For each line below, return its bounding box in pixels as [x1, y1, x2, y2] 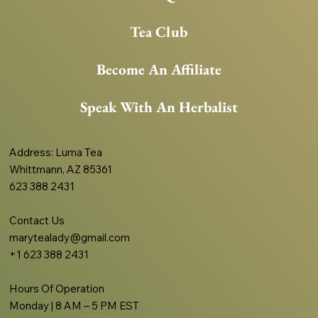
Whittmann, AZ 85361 [9, 163, 113, 177]
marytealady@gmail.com [9, 231, 133, 245]
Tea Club [130, 21, 188, 41]
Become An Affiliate [96, 59, 221, 79]
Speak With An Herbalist [79, 97, 238, 116]
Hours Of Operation [9, 282, 105, 296]
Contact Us [9, 214, 65, 228]
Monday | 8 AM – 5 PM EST [9, 299, 140, 313]
